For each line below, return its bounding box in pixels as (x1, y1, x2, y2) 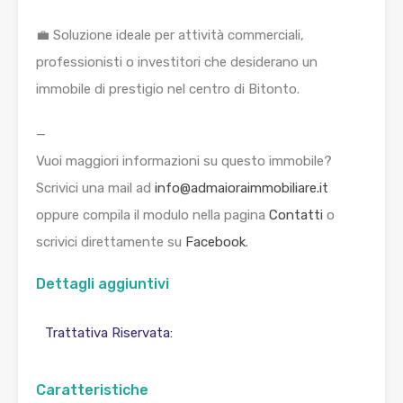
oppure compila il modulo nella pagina (36, 207, 269, 224)
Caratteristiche (36, 381, 148, 399)
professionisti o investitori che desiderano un (36, 54, 318, 71)
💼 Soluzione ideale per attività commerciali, (36, 27, 304, 44)
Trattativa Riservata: (45, 325, 173, 342)
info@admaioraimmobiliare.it (155, 180, 328, 197)
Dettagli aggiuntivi (36, 275, 169, 293)
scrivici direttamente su (36, 234, 185, 251)
